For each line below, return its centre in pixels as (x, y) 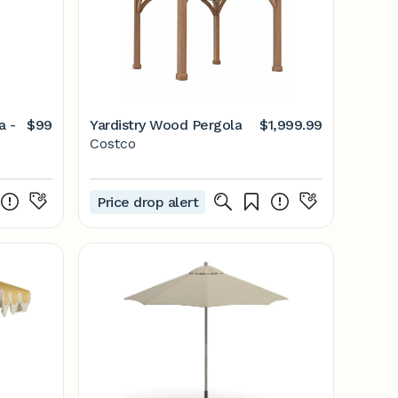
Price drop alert (148, 202)
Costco (113, 143)
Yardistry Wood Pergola (166, 125)
